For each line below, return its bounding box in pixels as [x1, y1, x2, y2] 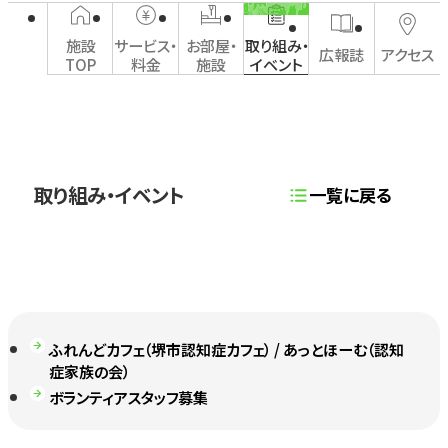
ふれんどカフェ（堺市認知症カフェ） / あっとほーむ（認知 [49, 337, 405, 360]
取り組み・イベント [33, 179, 184, 209]
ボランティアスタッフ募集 [49, 385, 209, 408]
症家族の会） [49, 359, 131, 382]
